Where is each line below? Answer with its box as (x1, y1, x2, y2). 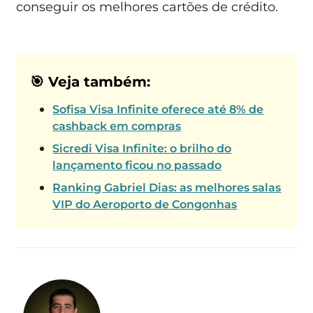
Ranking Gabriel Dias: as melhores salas (52, 180, 282, 194)
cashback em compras (52, 119, 182, 133)
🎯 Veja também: (30, 73, 151, 90)
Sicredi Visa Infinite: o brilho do (52, 141, 232, 155)
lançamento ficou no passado (52, 158, 222, 172)
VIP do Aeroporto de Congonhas (52, 197, 238, 211)
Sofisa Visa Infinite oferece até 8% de (52, 102, 264, 116)
